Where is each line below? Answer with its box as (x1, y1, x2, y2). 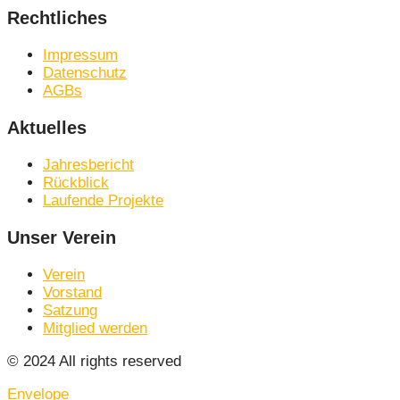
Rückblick (43, 173, 109, 191)
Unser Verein (7, 227, 116, 247)
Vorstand (43, 283, 102, 301)
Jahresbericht (43, 155, 134, 173)
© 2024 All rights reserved (7, 352, 181, 370)
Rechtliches (7, 8, 107, 29)
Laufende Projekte (43, 191, 163, 209)
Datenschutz (43, 64, 127, 82)
